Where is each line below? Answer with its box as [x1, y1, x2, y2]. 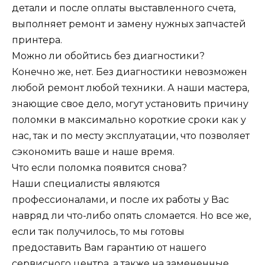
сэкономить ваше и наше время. [12, 146, 174, 158]
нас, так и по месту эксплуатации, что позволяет [12, 130, 250, 142]
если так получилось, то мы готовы [12, 226, 185, 238]
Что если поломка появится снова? [12, 162, 187, 174]
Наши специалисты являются [12, 178, 160, 190]
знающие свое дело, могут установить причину [12, 98, 248, 110]
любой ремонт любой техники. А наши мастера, [12, 82, 249, 94]
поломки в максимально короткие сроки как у [12, 114, 246, 126]
